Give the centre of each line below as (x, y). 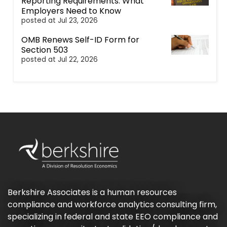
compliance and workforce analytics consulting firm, (112, 204)
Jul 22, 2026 (78, 60)
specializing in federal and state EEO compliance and (113, 216)
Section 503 (45, 50)
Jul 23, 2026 (78, 21)
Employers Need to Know (71, 11)
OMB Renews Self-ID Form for (80, 40)
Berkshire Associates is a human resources (92, 192)
